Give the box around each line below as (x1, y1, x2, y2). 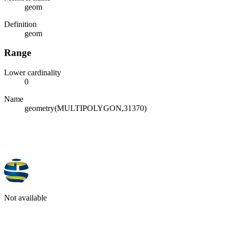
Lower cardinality (4, 68, 61, 77)
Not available (4, 193, 47, 202)
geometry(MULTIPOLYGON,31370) (24, 104, 147, 113)
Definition (4, 19, 37, 28)
